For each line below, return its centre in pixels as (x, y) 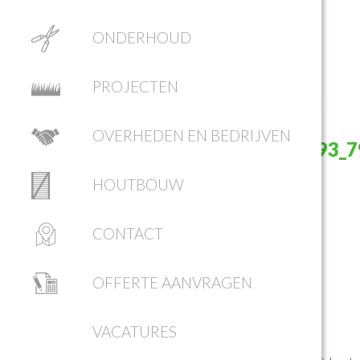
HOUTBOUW (138, 185)
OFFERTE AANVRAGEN (172, 283)
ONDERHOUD (141, 38)
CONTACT (127, 234)
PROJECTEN (135, 87)
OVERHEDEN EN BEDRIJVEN (191, 136)
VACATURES (134, 332)
